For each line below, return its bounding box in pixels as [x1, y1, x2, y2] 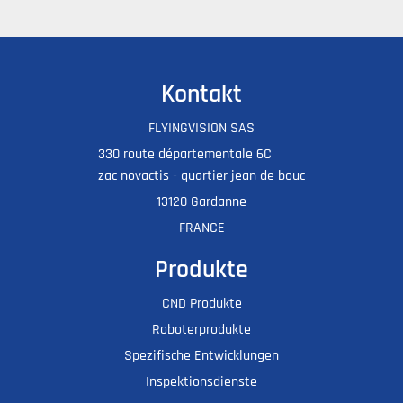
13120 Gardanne [157, 193, 246, 212]
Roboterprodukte [152, 320, 251, 340]
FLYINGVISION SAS [148, 119, 255, 139]
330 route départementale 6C [98, 145, 272, 165]
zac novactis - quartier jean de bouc [98, 166, 305, 186]
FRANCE [178, 219, 225, 238]
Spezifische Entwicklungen [124, 346, 279, 366]
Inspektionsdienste [146, 372, 257, 392]
